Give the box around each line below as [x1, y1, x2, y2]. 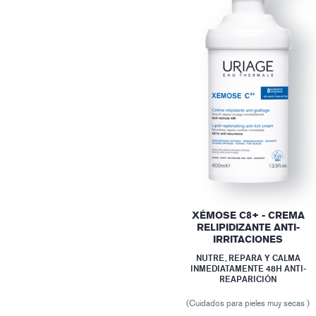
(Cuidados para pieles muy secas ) [186, 298, 310, 308]
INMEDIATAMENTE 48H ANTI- [190, 262, 306, 274]
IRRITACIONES [213, 233, 284, 245]
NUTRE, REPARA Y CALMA [195, 252, 300, 263]
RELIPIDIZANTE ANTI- [196, 221, 300, 233]
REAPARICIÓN [219, 273, 277, 284]
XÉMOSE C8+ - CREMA [191, 209, 305, 221]
